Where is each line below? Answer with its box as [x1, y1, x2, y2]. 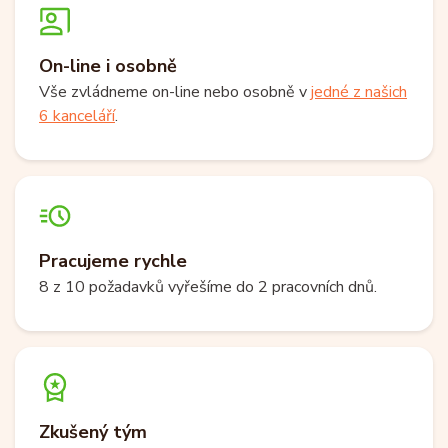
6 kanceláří [39, 105, 115, 127]
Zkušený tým [39, 420, 147, 444]
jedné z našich [311, 81, 407, 103]
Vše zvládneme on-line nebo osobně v [39, 81, 311, 103]
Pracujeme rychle [39, 249, 187, 273]
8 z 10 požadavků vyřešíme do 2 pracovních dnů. [39, 276, 377, 298]
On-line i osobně [39, 54, 177, 78]
